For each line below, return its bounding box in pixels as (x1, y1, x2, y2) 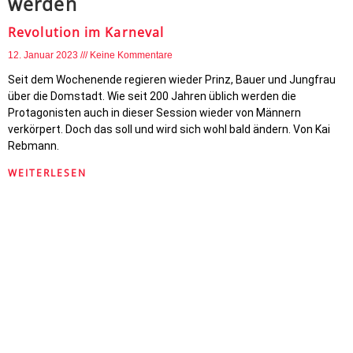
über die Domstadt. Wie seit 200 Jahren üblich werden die (8, 90, 296, 102)
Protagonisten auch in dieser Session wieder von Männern (8, 106, 301, 119)
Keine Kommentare (90, 50, 173, 61)
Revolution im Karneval (8, 24, 165, 41)
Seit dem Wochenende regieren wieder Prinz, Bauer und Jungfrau (8, 73, 336, 86)
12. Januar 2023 (8, 50, 80, 61)
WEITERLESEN (8, 166, 87, 180)
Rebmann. (8, 139, 59, 152)
